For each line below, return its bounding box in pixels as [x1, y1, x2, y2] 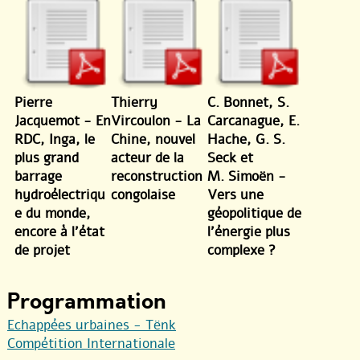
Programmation [7, 287, 166, 317]
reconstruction [111, 167, 202, 186]
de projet [14, 241, 70, 260]
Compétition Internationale [7, 334, 175, 354]
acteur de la [111, 149, 184, 168]
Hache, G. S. [207, 130, 285, 149]
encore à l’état [14, 223, 104, 242]
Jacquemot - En [14, 112, 111, 131]
